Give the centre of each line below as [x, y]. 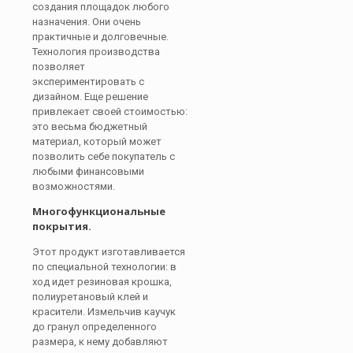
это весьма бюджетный [90, 126]
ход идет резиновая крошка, [102, 282]
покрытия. [62, 226]
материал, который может [97, 141]
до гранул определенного [95, 327]
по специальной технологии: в [104, 267]
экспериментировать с [88, 82]
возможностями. [74, 186]
